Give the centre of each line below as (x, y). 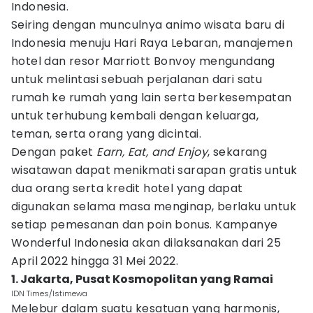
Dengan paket (54, 152)
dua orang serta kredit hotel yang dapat (127, 188)
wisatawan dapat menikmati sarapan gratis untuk (154, 170)
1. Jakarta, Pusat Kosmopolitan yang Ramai (142, 279)
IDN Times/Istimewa (49, 293)
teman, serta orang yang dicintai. (107, 134)
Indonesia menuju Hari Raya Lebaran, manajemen (152, 43)
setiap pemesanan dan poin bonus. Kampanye (145, 225)
